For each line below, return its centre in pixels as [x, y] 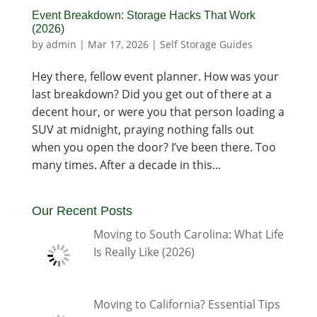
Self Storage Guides [206, 44]
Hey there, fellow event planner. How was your [155, 76]
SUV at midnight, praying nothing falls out [143, 129]
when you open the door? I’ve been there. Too [154, 147]
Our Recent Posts [82, 211]
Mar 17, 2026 [118, 44]
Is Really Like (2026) [144, 252]
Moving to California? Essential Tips [186, 305]
